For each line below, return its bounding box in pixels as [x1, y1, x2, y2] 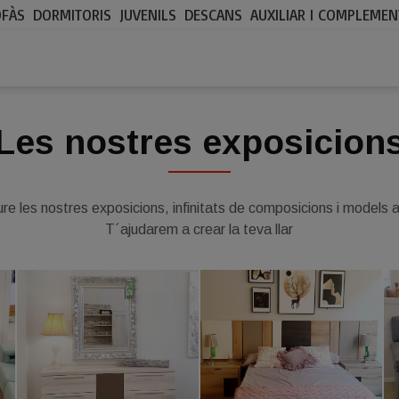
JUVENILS [119, 5, 177, 24]
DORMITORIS [33, 5, 112, 24]
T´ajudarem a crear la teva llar [105, 222, 294, 237]
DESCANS [184, 5, 243, 24]
